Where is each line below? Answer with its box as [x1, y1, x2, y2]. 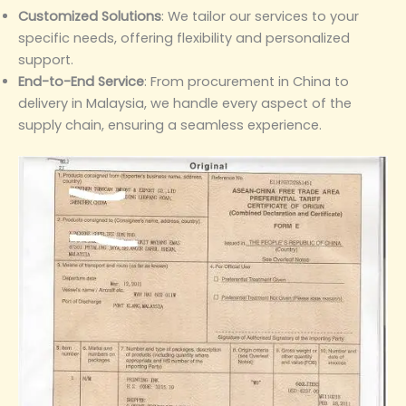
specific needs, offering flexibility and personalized [18, 28, 350, 47]
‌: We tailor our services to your [161, 6, 359, 25]
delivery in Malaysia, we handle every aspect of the [18, 93, 352, 112]
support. [18, 50, 73, 69]
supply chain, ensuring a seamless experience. [18, 115, 322, 134]
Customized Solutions [18, 6, 161, 25]
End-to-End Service [18, 72, 144, 91]
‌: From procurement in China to [144, 72, 349, 91]
